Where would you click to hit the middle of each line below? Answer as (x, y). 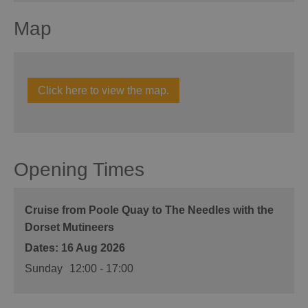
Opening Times (79, 169)
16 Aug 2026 (93, 247)
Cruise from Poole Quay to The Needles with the (149, 210)
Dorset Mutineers (69, 227)
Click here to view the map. (103, 90)
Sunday (44, 268)
